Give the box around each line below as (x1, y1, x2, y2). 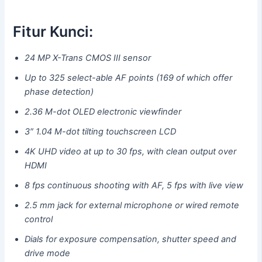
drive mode (25, 248, 71, 259)
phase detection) (25, 87, 94, 98)
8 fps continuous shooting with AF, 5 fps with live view (25, 180, 244, 191)
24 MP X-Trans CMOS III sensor (25, 53, 151, 64)
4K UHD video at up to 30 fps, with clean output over (25, 146, 237, 157)
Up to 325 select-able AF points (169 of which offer (25, 73, 233, 84)
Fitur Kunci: (13, 22, 94, 40)
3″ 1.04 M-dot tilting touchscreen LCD (25, 126, 177, 137)
